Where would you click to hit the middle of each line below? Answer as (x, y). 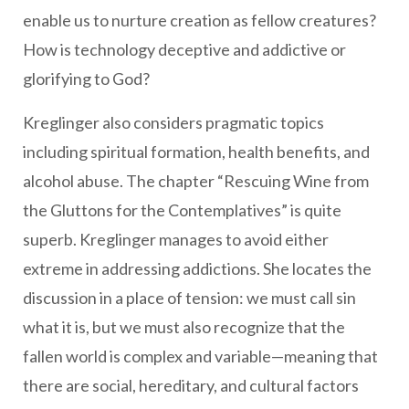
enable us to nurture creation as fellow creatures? (199, 21)
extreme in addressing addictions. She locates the (197, 269)
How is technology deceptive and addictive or (184, 50)
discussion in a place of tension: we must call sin (189, 298)
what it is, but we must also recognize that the (184, 327)
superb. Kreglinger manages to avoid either (176, 240)
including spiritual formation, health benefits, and (196, 152)
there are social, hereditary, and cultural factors (191, 386)
